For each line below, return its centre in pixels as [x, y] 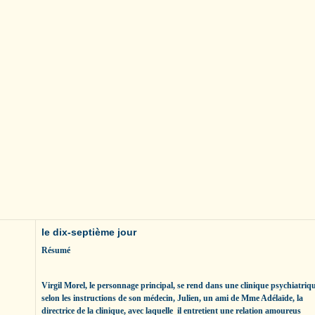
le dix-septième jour [89, 232]
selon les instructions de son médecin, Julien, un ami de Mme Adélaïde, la [172, 298]
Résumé [56, 250]
